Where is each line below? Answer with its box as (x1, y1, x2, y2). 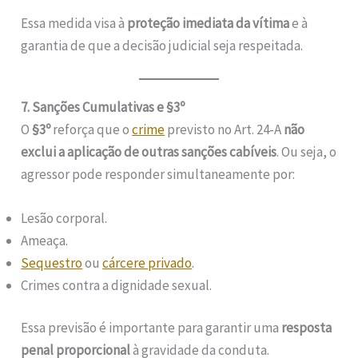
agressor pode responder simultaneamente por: (21, 165, 296, 183)
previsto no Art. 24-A (165, 120, 284, 138)
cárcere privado (102, 253, 193, 272)
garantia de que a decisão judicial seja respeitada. (21, 36, 304, 54)
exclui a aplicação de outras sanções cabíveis (21, 142, 277, 161)
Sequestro (21, 253, 83, 272)
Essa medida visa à (21, 14, 128, 32)
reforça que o (50, 120, 133, 138)
